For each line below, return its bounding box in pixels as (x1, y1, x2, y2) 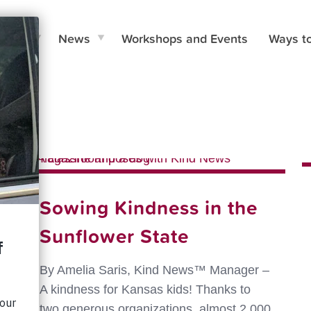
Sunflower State (39, 221, 189, 250)
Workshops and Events (121, 29, 249, 47)
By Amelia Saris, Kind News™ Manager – (39, 263, 269, 277)
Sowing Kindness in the (39, 193, 258, 221)
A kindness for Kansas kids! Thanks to (39, 283, 251, 296)
